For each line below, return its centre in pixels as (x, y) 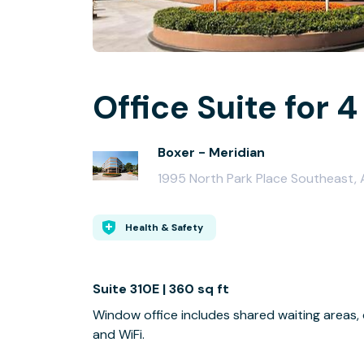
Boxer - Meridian (211, 152)
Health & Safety (164, 227)
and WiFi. (119, 334)
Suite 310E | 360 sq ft (161, 289)
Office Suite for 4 (225, 107)
